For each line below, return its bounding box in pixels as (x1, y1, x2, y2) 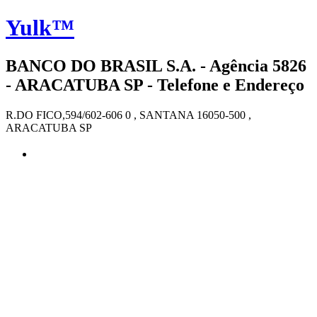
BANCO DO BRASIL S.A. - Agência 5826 (6, 56, 306, 75)
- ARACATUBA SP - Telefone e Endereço (6, 75, 304, 94)
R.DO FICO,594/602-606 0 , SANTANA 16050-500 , (6, 108, 251, 121)
